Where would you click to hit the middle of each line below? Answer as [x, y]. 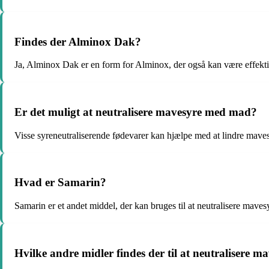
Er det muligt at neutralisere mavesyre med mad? [136, 112]
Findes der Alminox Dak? [78, 41]
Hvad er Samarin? [60, 183]
